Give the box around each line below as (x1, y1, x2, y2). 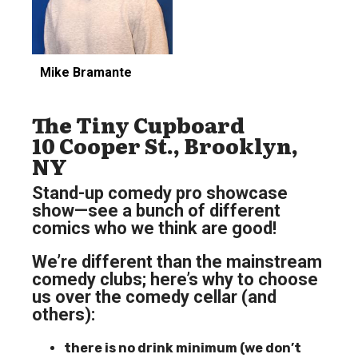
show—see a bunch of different (32, 200, 280, 221)
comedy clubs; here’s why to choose (32, 268, 318, 289)
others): (32, 304, 95, 324)
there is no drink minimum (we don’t (64, 340, 301, 356)
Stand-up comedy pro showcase (32, 182, 288, 203)
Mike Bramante (40, 64, 132, 80)
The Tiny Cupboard (32, 108, 245, 140)
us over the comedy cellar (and (32, 286, 276, 307)
